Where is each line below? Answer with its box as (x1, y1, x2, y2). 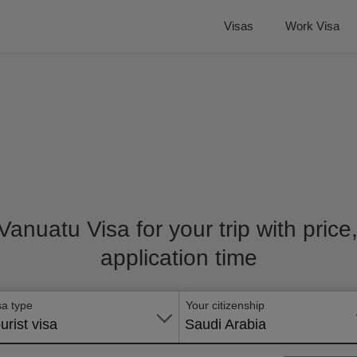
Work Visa (285, 19, 339, 33)
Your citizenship (186, 299, 265, 312)
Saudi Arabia (185, 316, 266, 332)
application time (100, 245, 257, 270)
